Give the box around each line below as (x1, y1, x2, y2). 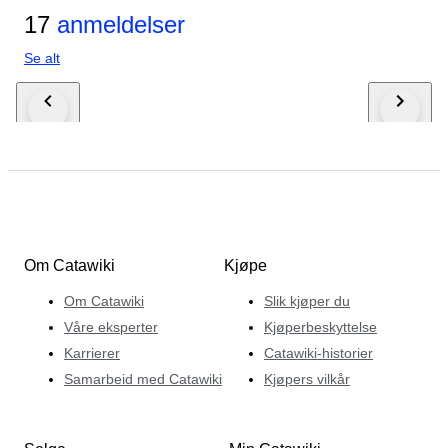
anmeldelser (50, 11, 185, 38)
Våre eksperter (64, 319, 158, 336)
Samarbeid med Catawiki (64, 371, 222, 388)
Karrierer (64, 345, 120, 362)
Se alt (24, 50, 60, 66)
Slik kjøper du (264, 293, 350, 310)
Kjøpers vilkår (264, 371, 350, 388)
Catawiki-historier (264, 345, 373, 362)
